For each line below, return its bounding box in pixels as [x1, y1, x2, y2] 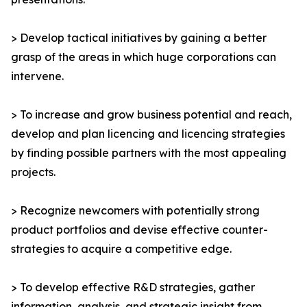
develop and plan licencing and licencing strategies [11, 127, 285, 141]
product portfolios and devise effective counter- [11, 223, 268, 237]
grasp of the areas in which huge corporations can [11, 50, 276, 64]
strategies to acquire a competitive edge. [11, 242, 232, 256]
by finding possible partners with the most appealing [11, 146, 286, 160]
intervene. [11, 69, 64, 84]
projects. [11, 165, 56, 180]
